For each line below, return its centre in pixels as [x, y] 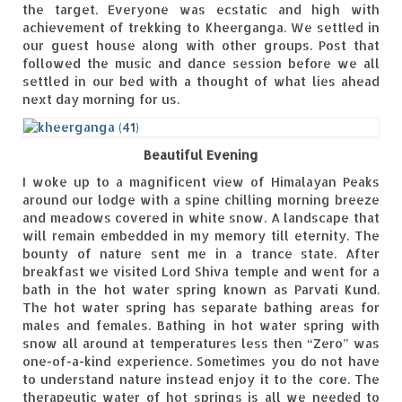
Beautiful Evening [201, 155]
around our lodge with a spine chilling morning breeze [201, 200]
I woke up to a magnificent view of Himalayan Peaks [201, 182]
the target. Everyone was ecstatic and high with [201, 10]
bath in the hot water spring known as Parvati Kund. [201, 290]
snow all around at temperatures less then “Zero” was [201, 344]
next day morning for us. [101, 100]
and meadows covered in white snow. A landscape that [201, 218]
